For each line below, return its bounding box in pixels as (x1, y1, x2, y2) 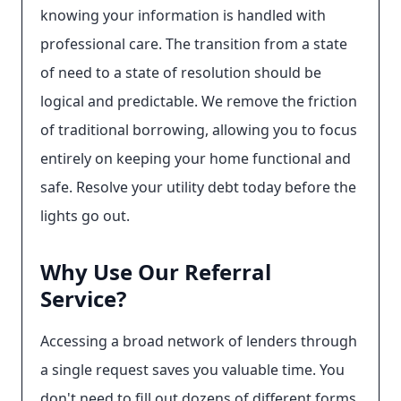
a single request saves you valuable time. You (40, 360, 345, 380)
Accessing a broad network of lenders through (40, 331, 357, 351)
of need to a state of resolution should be (40, 63, 321, 82)
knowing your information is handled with (40, 5, 326, 25)
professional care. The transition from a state (40, 34, 347, 54)
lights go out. (40, 206, 130, 226)
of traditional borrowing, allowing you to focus (40, 120, 357, 140)
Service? (40, 284, 126, 313)
